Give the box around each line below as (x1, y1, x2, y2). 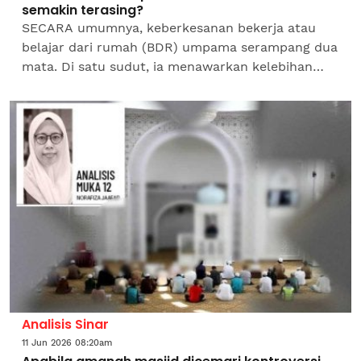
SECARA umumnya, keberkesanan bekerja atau (22, 19, 316, 35)
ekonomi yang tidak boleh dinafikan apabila (22, 77, 295, 93)
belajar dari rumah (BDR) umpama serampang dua (22, 39, 338, 55)
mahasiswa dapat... (22, 97, 140, 113)
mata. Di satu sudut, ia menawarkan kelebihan (22, 58, 313, 74)
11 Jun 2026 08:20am (22, 337, 112, 348)
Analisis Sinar (22, 314, 109, 334)
